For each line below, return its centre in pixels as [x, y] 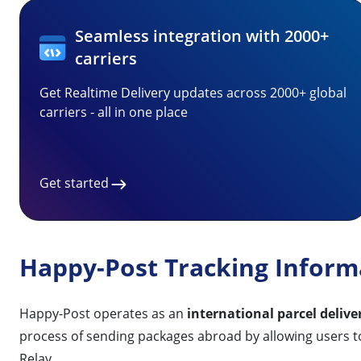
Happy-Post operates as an [103, 313]
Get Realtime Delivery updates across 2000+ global [193, 93]
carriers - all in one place [114, 112]
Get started [74, 183]
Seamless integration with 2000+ [202, 36]
